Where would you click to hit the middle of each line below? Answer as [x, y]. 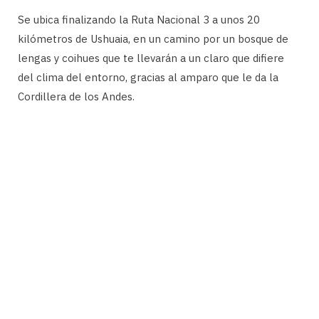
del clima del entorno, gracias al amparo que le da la [148, 77]
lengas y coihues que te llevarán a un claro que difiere [151, 58]
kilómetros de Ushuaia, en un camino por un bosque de [153, 38]
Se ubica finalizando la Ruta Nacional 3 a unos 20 [139, 19]
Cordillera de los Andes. [76, 96]
